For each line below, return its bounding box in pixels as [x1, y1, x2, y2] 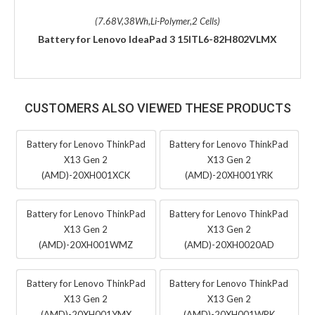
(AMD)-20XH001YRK [185, 169, 274, 181]
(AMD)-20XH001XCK [41, 169, 131, 181]
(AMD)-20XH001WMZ [39, 238, 134, 250]
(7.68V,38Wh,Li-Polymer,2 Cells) [95, 15, 220, 27]
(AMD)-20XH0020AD [184, 238, 274, 250]
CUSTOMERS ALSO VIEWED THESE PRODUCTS [24, 100, 291, 115]
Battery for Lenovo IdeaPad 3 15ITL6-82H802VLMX [38, 32, 277, 45]
